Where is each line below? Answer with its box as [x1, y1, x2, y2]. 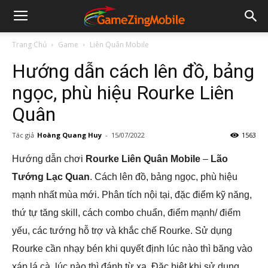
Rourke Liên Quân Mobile [86, 154, 200, 164]
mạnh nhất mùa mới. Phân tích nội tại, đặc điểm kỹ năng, [12, 190, 252, 200]
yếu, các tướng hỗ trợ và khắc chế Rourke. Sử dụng [12, 226, 232, 236]
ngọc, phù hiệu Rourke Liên [12, 81, 234, 104]
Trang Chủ [12, 39, 47, 50]
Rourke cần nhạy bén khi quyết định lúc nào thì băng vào [12, 243, 252, 254]
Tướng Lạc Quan [12, 172, 90, 182]
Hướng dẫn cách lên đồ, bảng [12, 60, 254, 83]
